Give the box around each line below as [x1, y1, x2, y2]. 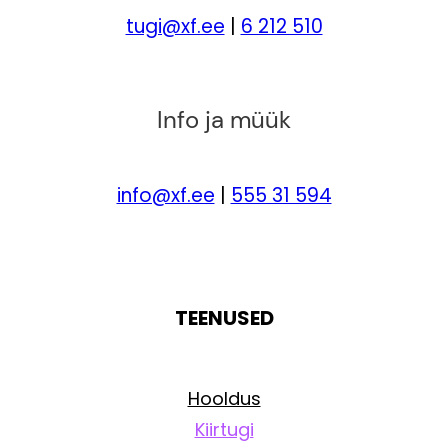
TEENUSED [174, 303, 274, 332]
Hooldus [187, 385, 261, 411]
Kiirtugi [194, 416, 254, 442]
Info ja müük [157, 104, 291, 136]
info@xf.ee [116, 181, 215, 209]
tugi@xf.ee [125, 13, 225, 41]
